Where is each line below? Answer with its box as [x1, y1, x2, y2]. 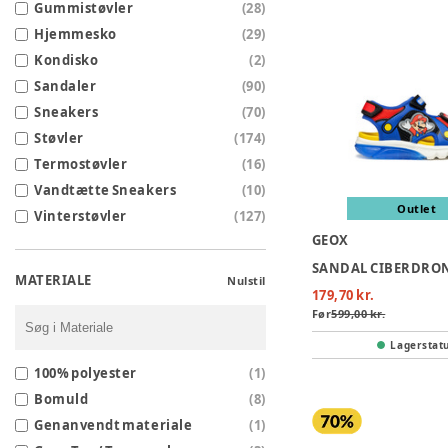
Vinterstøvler [34, 207, 127, 226]
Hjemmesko [34, 25, 117, 44]
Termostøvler [34, 155, 128, 174]
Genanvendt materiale [34, 416, 193, 435]
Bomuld [34, 390, 89, 409]
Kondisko [34, 51, 99, 70]
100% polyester [34, 364, 137, 383]
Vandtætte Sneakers [34, 181, 177, 200]
